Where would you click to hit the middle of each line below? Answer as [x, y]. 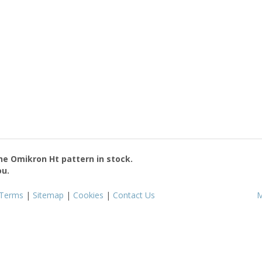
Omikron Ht [35, 158]
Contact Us [134, 195]
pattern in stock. [96, 158]
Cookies [88, 195]
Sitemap [48, 195]
